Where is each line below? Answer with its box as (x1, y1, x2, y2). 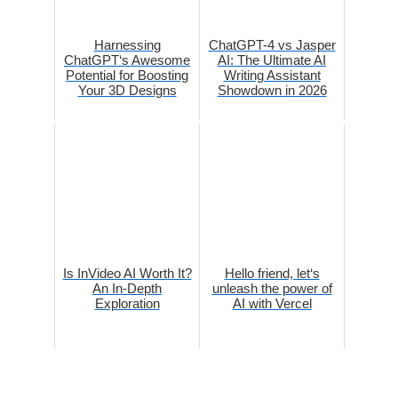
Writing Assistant (223, 67, 321, 83)
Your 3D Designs (77, 82, 177, 98)
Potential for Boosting (66, 67, 188, 83)
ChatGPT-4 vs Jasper (208, 36, 336, 52)
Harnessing (93, 36, 161, 52)
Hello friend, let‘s (224, 265, 320, 281)
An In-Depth (92, 280, 162, 296)
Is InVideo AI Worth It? (62, 265, 192, 281)
